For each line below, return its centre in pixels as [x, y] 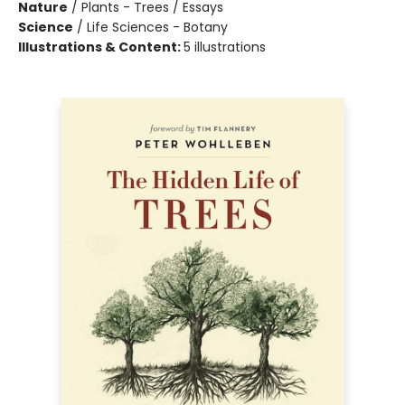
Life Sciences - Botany [157, 27]
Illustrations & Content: [101, 47]
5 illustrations [225, 47]
